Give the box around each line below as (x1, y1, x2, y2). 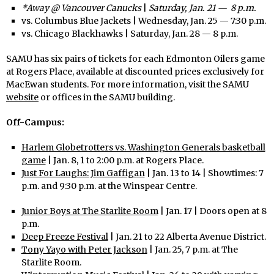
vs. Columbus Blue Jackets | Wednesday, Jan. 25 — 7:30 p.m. (21, 15, 266, 26)
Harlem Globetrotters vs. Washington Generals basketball (21, 141, 265, 153)
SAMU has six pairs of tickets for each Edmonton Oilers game (6, 53, 265, 64)
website (6, 91, 39, 103)
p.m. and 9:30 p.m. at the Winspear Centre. (21, 180, 197, 191)
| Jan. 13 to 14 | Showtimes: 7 (144, 167, 264, 179)
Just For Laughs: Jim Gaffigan (21, 167, 145, 179)
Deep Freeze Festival (21, 231, 108, 242)
